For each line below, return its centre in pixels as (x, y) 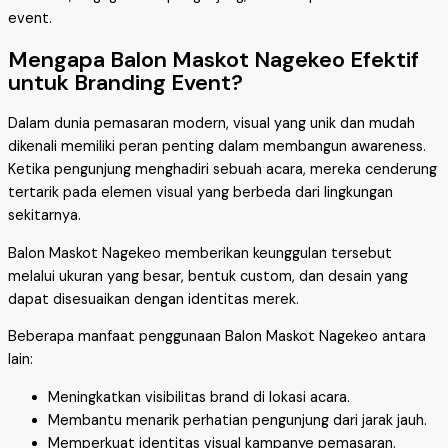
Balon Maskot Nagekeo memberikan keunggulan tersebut (200, 253)
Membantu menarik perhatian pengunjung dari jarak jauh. (237, 420)
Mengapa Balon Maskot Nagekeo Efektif (213, 60)
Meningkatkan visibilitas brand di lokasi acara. (199, 397)
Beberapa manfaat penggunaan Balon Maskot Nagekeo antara (217, 337)
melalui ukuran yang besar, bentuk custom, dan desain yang (208, 276)
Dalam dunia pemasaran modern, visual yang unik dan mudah (211, 124)
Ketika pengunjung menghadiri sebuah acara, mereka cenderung (222, 170)
